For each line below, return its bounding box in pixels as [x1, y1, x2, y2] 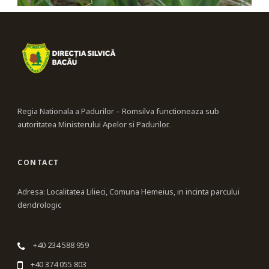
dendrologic [17, 199, 61, 211]
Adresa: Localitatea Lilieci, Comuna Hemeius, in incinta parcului [17, 186, 240, 198]
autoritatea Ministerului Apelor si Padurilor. [17, 119, 170, 130]
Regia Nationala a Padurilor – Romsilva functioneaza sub [17, 106, 219, 117]
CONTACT [17, 157, 59, 168]
